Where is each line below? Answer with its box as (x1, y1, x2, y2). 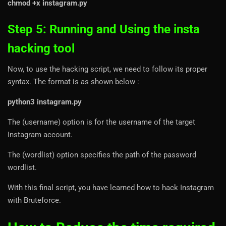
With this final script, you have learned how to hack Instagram (8, 183, 214, 193)
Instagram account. (8, 130, 73, 140)
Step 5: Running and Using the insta (8, 22, 200, 37)
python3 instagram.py (8, 97, 82, 107)
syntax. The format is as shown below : (8, 77, 139, 87)
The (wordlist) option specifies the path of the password (8, 150, 196, 160)
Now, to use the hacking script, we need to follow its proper (8, 65, 207, 74)
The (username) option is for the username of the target (8, 118, 195, 127)
